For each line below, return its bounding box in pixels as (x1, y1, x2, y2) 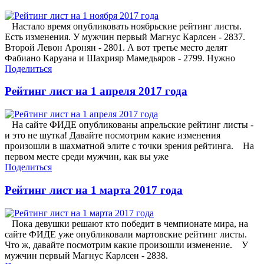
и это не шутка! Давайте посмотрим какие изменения (5, 130, 220, 141)
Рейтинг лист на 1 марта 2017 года (5, 183, 183, 196)
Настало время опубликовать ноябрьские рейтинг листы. (5, 21, 242, 31)
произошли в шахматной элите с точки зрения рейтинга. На (5, 141, 254, 151)
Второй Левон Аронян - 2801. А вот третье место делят (5, 42, 227, 52)
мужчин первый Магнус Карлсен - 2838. (5, 250, 168, 260)
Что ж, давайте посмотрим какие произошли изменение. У (5, 239, 248, 250)
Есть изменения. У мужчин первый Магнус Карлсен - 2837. (5, 31, 245, 42)
